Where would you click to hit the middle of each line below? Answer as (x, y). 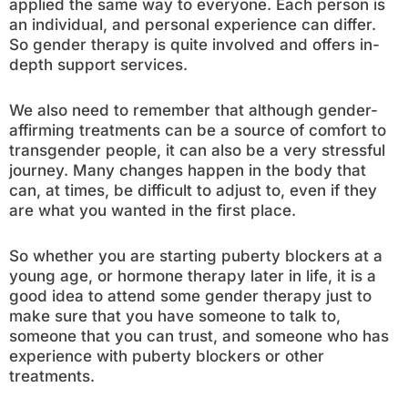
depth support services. (98, 65)
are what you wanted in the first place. (153, 210)
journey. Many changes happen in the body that (188, 170)
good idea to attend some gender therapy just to (190, 296)
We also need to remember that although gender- (194, 110)
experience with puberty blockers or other (167, 356)
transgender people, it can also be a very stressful (197, 150)
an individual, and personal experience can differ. (193, 25)
